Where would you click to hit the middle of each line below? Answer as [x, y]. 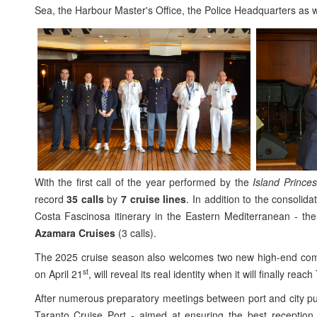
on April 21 [58, 274]
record [51, 199]
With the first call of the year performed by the [144, 182]
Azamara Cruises [75, 233]
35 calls [85, 199]
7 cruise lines [154, 199]
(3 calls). [136, 233]
